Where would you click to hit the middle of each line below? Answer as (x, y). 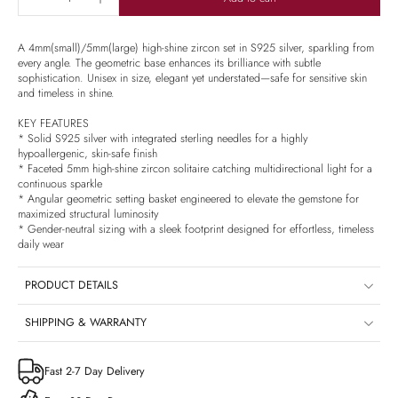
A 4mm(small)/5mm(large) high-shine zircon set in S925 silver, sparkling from (196, 48)
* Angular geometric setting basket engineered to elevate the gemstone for (188, 199)
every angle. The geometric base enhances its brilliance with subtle (169, 64)
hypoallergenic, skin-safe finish (88, 154)
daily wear (41, 245)
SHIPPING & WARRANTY (86, 323)
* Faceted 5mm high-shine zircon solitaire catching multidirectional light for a (195, 169)
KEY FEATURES (53, 124)
